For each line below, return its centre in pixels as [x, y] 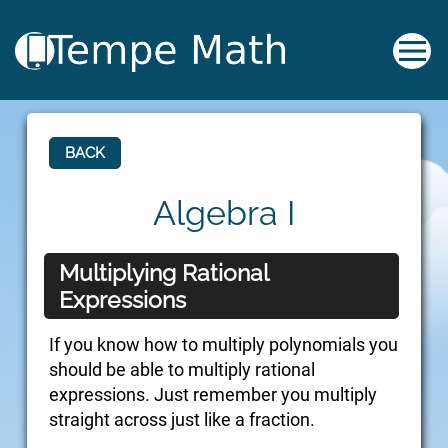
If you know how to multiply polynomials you [223, 345]
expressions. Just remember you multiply [213, 395]
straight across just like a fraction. [182, 420]
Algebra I [224, 213]
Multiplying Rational [163, 273]
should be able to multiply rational [182, 370]
